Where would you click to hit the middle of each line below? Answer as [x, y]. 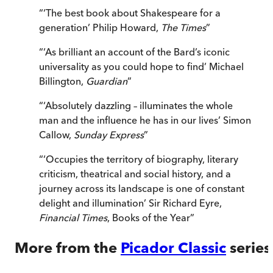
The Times [183, 28]
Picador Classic [173, 248]
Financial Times [73, 218]
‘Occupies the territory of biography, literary [141, 159]
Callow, [56, 135]
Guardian [107, 81]
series [250, 248]
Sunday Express [109, 135]
